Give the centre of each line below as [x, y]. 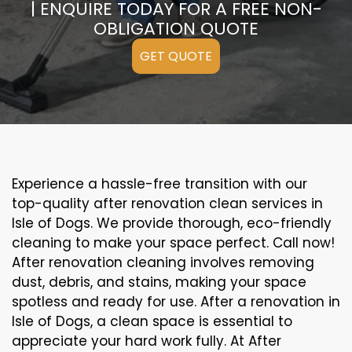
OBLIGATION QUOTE [176, 29]
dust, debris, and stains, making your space [159, 282]
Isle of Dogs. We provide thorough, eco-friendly [172, 223]
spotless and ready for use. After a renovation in [176, 302]
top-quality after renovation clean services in [167, 203]
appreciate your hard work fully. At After [147, 341]
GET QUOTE [176, 56]
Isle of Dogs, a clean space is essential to [152, 321]
